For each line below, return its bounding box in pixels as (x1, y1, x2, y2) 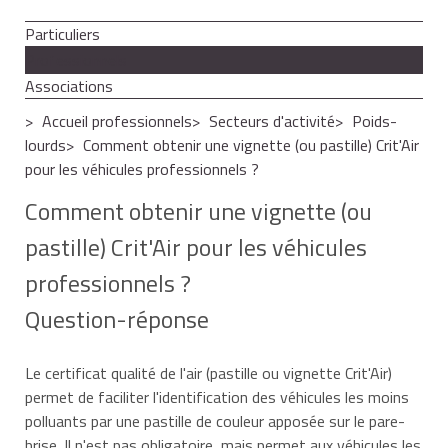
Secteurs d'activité (209, 108, 335, 133)
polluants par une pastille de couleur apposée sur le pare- (25, 408, 405, 433)
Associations (25, 73, 113, 98)
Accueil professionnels (42, 108, 192, 133)
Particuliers (25, 21, 100, 46)
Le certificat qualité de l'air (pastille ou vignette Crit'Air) (25, 360, 392, 385)
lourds (25, 132, 66, 157)
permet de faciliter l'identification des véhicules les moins (25, 384, 409, 409)
